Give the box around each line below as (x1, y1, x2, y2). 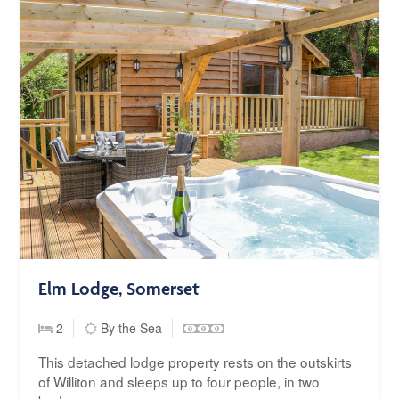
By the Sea (97, 318, 163, 337)
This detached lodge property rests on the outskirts (38, 351, 353, 371)
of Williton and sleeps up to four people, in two (38, 370, 321, 391)
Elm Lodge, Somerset (38, 277, 200, 299)
